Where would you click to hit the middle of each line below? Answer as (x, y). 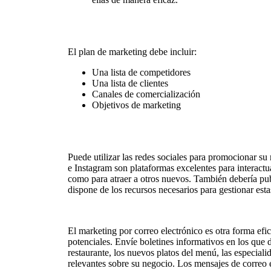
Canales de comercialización (146, 94)
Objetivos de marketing (136, 105)
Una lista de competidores (141, 72)
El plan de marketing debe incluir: (132, 52)
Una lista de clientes (130, 83)
